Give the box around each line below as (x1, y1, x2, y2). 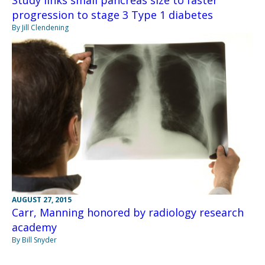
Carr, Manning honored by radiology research (12, 205, 244, 219)
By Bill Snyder (12, 234, 57, 245)
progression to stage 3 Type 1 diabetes (12, 8, 213, 22)
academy (12, 219, 57, 234)
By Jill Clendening (12, 22, 69, 33)
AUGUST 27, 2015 (12, 194, 72, 205)
